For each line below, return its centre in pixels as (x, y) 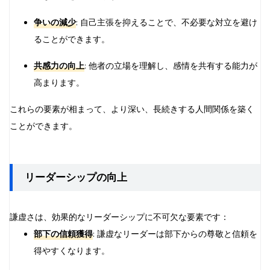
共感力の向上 (59, 66)
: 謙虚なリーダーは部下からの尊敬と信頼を (175, 234)
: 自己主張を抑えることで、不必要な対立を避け (167, 22)
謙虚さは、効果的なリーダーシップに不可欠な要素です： (119, 217)
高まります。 (59, 83)
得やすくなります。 (72, 251)
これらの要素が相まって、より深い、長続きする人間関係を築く (132, 109)
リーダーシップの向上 (76, 177)
